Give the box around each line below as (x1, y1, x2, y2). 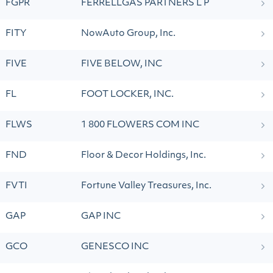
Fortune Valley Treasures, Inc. (81, 182, 211, 191)
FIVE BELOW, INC (81, 60, 162, 69)
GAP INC (81, 212, 121, 221)
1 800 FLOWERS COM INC (81, 121, 199, 130)
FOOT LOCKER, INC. (81, 90, 174, 99)
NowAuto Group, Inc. (81, 29, 175, 38)
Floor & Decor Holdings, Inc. (81, 151, 206, 160)
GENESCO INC (81, 243, 149, 252)
